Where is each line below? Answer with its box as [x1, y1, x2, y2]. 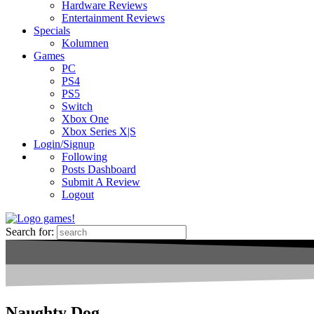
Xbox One [62, 113, 109, 125]
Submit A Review [62, 176, 140, 189]
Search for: [6, 226, 54, 238]
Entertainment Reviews [62, 12, 165, 25]
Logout [62, 189, 94, 201]
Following [62, 151, 107, 163]
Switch [62, 100, 93, 113]
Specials [34, 25, 70, 37]
